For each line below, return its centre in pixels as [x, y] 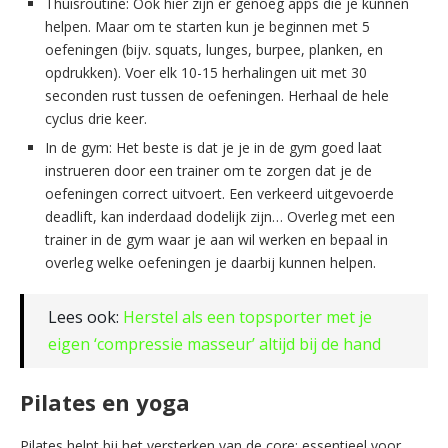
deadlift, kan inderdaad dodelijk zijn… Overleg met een [220, 216]
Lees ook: [85, 316]
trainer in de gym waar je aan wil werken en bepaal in [216, 239]
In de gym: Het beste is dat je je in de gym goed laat [213, 147]
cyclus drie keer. [96, 118]
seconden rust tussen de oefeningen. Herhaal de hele [217, 95]
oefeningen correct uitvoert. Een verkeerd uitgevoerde [219, 193]
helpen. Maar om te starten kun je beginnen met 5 [207, 26]
